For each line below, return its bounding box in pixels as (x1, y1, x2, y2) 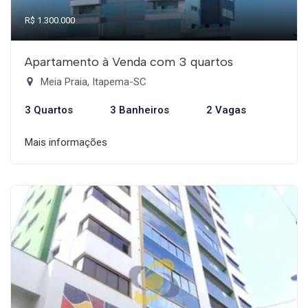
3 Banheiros (110, 104, 169, 116)
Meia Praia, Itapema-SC (38, 76, 146, 88)
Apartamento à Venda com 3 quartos (25, 54, 233, 69)
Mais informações (25, 136, 107, 148)
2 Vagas (206, 104, 246, 116)
